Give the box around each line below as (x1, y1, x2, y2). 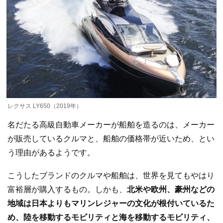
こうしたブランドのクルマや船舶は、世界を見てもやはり (7, 171, 215, 180)
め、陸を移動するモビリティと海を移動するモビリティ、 (7, 213, 215, 222)
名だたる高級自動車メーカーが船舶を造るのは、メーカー (7, 120, 215, 129)
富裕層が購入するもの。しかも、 (7, 185, 127, 194)
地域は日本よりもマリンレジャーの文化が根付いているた (7, 199, 215, 208)
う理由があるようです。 (7, 148, 95, 157)
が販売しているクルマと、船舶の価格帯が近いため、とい (7, 134, 215, 143)
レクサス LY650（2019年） (7, 103, 82, 110)
